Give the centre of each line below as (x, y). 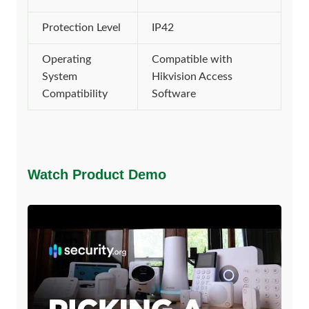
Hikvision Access (192, 77)
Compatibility (75, 94)
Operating (67, 59)
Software (174, 94)
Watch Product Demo (97, 175)
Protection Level (81, 28)
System (60, 77)
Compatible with (192, 59)
